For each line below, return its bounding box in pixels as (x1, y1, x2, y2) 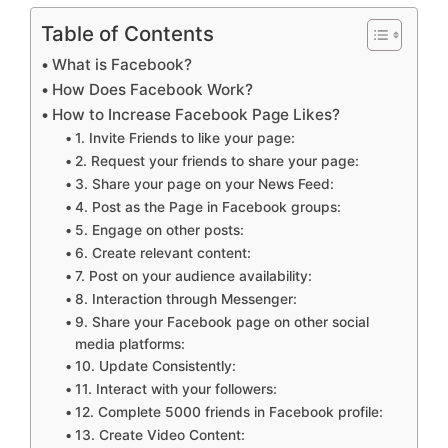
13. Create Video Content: (74, 426, 245, 443)
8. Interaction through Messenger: (74, 290, 297, 307)
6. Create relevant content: (74, 244, 251, 261)
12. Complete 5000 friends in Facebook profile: (74, 403, 383, 420)
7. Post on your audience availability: (74, 267, 312, 284)
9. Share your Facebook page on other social (74, 313, 369, 330)
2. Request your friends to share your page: (74, 152, 359, 169)
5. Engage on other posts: (74, 221, 244, 238)
